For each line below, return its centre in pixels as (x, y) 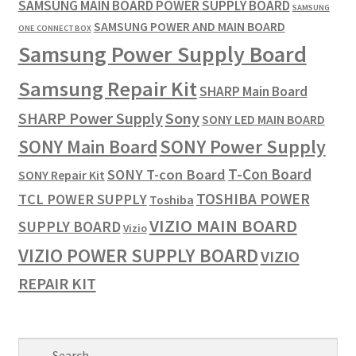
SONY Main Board (87, 146)
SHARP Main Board (253, 91)
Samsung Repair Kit (107, 88)
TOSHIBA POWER (253, 198)
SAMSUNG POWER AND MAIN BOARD (189, 26)
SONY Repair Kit (61, 174)
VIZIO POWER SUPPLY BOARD (138, 255)
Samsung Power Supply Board (162, 54)
